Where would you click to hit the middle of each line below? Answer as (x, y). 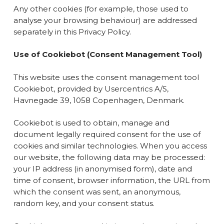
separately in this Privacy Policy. (72, 31)
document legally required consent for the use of (107, 134)
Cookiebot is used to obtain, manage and (91, 123)
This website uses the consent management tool (106, 77)
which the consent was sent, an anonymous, (97, 192)
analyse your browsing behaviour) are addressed (105, 20)
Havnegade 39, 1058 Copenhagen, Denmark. (99, 100)
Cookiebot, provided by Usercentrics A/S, (91, 88)
